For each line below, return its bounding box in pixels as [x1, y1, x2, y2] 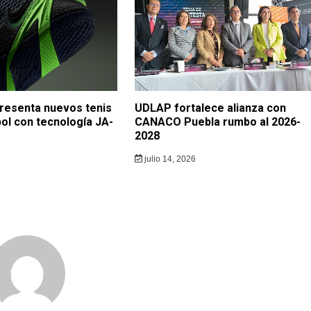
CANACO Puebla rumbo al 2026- [135, 115, 301, 128]
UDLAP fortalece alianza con [135, 101, 286, 115]
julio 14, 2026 [142, 153, 196, 164]
